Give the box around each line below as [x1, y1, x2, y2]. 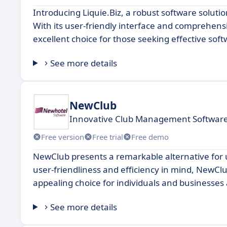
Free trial [92, 131, 123, 142]
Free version [41, 131, 84, 142]
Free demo [131, 131, 169, 142]
